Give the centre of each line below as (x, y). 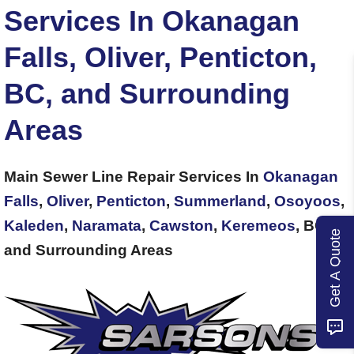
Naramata (107, 225)
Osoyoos (307, 201)
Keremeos (258, 225)
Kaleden (34, 225)
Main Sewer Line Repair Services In (134, 176)
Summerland (220, 201)
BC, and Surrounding (147, 93)
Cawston (181, 225)
